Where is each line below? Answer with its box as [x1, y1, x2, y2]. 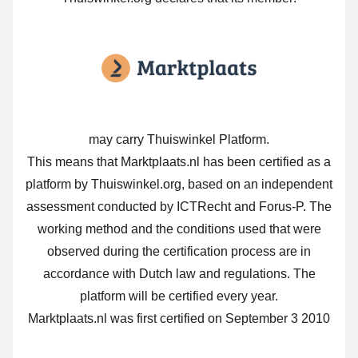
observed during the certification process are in [47, 245, 311, 259]
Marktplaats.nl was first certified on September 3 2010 [28, 312, 330, 326]
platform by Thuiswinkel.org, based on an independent [26, 177, 332, 192]
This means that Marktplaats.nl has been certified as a [27, 155, 331, 169]
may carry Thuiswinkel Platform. [89, 133, 269, 147]
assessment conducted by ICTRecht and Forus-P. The [26, 200, 332, 214]
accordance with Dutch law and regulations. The [42, 267, 316, 281]
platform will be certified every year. [80, 289, 278, 304]
